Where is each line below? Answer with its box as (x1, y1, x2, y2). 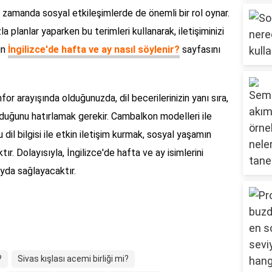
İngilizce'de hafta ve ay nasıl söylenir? (8, 44, 180, 56)
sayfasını (180, 44, 220, 56)
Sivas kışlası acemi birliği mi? (18, 254, 129, 264)
